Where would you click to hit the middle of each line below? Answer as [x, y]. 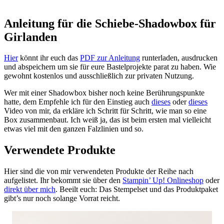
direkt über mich [30, 189]
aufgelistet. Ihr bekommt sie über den [63, 180]
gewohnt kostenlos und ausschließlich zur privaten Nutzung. [99, 76]
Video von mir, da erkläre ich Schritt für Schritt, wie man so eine [105, 111]
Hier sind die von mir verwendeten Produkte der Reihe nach [99, 171]
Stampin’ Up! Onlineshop [163, 180]
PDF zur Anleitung [110, 58]
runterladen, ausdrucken [179, 58]
